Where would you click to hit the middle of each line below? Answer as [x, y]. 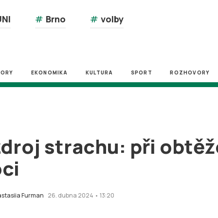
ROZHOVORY [190, 73]
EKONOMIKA [49, 73]
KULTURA [99, 73]
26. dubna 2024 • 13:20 [81, 195]
